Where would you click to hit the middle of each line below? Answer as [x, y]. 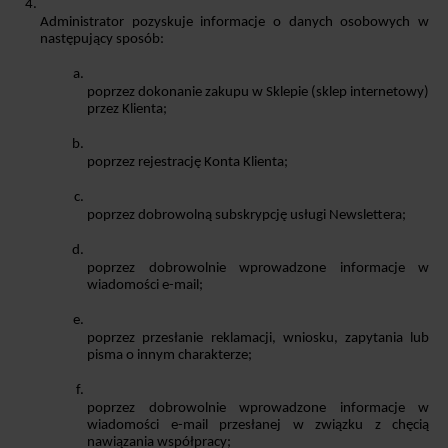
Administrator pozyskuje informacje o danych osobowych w [234, 22]
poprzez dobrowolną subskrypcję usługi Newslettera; [247, 215]
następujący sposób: [102, 39]
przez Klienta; [127, 109]
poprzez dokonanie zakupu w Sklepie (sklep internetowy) [258, 92]
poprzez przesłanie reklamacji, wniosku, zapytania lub [258, 338]
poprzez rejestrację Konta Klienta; [188, 162]
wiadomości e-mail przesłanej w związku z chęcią [258, 425]
